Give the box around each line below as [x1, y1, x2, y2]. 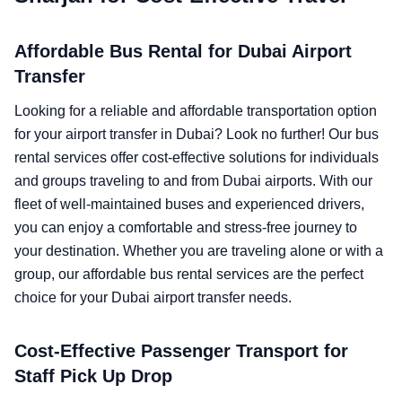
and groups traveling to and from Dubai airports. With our [14, 173, 372, 188]
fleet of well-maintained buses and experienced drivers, [14, 197, 364, 212]
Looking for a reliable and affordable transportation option [14, 103, 377, 118]
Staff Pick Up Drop [14, 366, 172, 386]
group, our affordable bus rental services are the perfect [14, 267, 363, 282]
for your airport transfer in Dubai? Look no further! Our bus [14, 127, 379, 142]
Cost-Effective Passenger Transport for [14, 341, 348, 361]
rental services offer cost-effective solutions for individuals [14, 150, 379, 165]
